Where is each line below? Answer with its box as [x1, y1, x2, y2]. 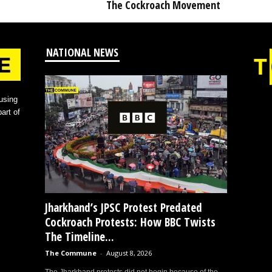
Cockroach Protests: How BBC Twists [44, 214, 216, 231]
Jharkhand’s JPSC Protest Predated [44, 200, 202, 216]
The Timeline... [44, 229, 114, 245]
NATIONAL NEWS [46, 45, 118, 60]
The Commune [44, 248, 97, 258]
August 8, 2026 [106, 248, 152, 258]
